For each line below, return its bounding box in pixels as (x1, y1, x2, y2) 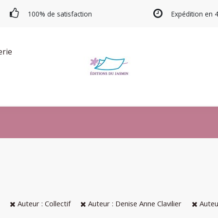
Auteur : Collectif (16, 199, 71, 209)
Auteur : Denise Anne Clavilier (86, 199, 182, 209)
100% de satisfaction (28, 9, 92, 18)
